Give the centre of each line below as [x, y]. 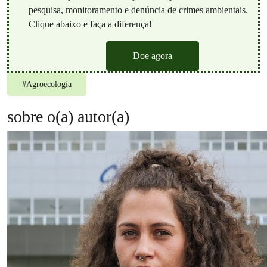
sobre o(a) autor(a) [68, 117]
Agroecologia [49, 85]
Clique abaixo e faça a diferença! [90, 24]
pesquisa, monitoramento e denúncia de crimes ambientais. [138, 10]
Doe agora [153, 56]
